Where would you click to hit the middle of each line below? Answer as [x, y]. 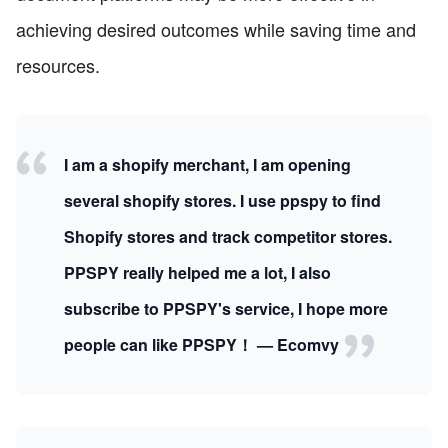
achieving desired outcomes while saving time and [216, 28]
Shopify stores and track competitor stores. [228, 236]
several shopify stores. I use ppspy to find [222, 200]
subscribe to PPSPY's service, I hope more [226, 308]
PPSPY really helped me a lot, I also [197, 272]
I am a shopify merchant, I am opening [207, 164]
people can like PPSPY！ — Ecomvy [203, 344]
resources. [58, 64]
